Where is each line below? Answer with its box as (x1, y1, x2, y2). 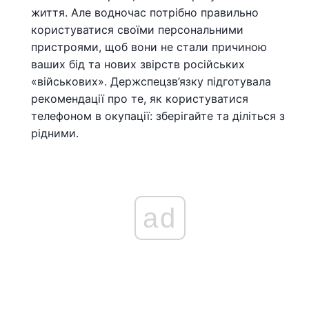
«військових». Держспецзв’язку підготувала (31, 74, 271, 88)
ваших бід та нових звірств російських (31, 57, 245, 71)
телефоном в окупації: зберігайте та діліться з (31, 109, 285, 123)
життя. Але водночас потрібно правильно (31, 6, 259, 19)
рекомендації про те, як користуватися (31, 92, 248, 106)
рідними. (31, 126, 79, 140)
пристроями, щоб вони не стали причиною (31, 40, 267, 54)
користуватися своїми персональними (31, 23, 243, 37)
